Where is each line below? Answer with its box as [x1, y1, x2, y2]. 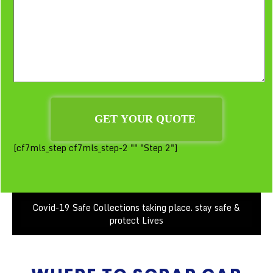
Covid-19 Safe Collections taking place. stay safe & [33, 200, 240, 214]
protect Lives [110, 213, 163, 227]
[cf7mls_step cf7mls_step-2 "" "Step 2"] [13, 140, 177, 155]
